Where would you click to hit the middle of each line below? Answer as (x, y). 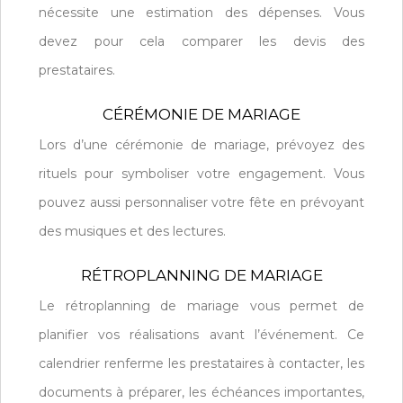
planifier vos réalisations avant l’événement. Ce (201, 334)
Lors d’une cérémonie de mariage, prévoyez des (201, 144)
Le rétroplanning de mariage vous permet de (201, 305)
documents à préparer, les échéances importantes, (201, 392)
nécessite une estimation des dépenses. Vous (201, 12)
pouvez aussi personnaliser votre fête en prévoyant (201, 202)
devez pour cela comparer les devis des (201, 41)
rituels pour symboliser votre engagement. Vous (201, 173)
